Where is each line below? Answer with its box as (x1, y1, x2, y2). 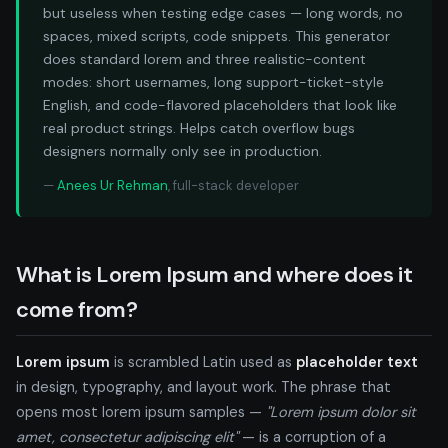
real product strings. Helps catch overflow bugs (43, 118, 355, 137)
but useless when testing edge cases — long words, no (43, 3, 403, 22)
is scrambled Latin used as (110, 352, 296, 371)
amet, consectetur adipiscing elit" (16, 427, 238, 446)
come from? (16, 294, 138, 324)
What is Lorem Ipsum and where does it (16, 259, 413, 289)
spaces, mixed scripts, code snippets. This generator (43, 26, 390, 45)
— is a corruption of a (238, 427, 386, 446)
